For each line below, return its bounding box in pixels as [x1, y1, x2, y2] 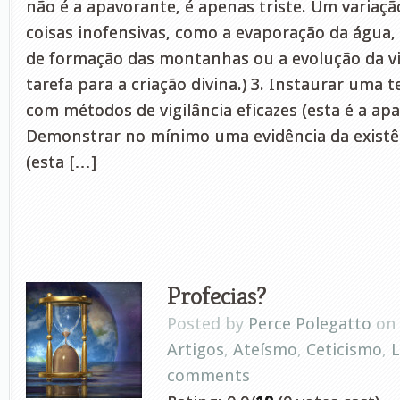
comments [167, 365, 250, 386]
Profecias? [167, 279, 266, 312]
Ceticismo [306, 339, 382, 360]
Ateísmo [233, 339, 297, 360]
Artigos [167, 339, 224, 360]
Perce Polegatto [248, 313, 371, 334]
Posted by [167, 313, 248, 334]
